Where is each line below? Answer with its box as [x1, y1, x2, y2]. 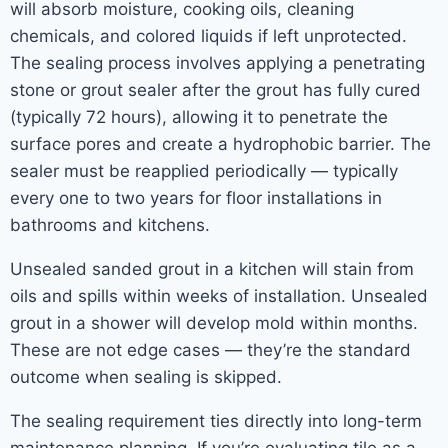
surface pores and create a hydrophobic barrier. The [10, 134, 431, 154]
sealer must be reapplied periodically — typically [10, 161, 398, 181]
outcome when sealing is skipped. [10, 367, 282, 387]
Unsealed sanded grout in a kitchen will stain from [10, 259, 414, 279]
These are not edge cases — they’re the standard [10, 340, 411, 360]
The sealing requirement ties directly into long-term [10, 411, 422, 431]
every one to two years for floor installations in [10, 188, 382, 208]
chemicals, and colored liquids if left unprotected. [10, 26, 407, 46]
